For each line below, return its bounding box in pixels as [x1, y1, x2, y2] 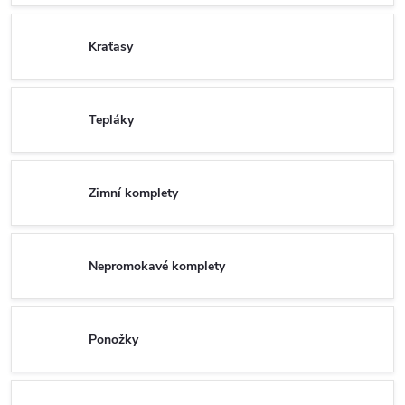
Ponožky [89, 330, 138, 348]
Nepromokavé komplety [89, 257, 225, 275]
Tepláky [89, 110, 134, 128]
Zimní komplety [89, 184, 178, 202]
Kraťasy [89, 37, 133, 55]
